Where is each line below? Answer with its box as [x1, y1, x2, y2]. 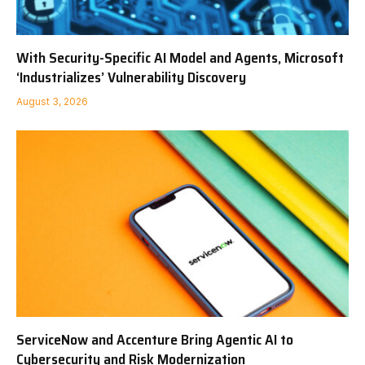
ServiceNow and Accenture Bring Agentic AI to [16, 328, 293, 352]
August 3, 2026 [16, 95, 88, 108]
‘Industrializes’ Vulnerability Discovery [16, 65, 246, 89]
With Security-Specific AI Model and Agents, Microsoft [16, 46, 344, 69]
